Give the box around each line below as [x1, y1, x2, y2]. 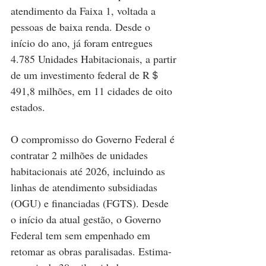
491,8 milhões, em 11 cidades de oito [11, 84, 175, 99]
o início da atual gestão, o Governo [11, 212, 164, 227]
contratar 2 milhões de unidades [11, 148, 151, 163]
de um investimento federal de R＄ [11, 68, 163, 83]
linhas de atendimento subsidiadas [11, 180, 160, 195]
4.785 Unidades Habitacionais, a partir [11, 52, 179, 66]
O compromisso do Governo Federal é [11, 132, 178, 147]
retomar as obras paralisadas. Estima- [11, 244, 172, 259]
